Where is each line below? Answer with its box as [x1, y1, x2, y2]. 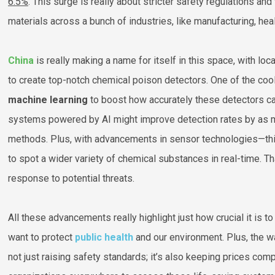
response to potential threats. [8, 172, 134, 184]
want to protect [8, 231, 75, 243]
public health [75, 231, 133, 243]
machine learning [8, 93, 88, 106]
